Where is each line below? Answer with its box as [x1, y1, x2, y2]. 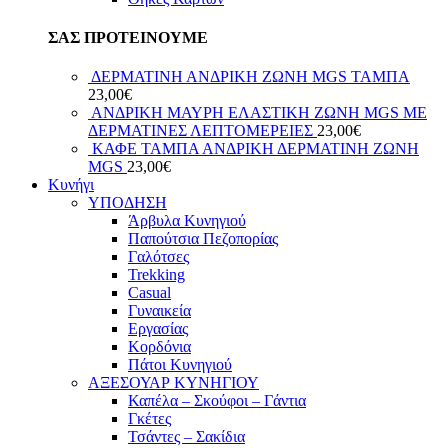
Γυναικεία [128, 302, 191, 320]
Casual [128, 284, 171, 302]
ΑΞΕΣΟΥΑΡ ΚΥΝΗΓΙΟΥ [88, 374, 259, 392]
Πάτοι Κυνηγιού [128, 356, 232, 374]
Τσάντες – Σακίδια [128, 428, 245, 446]
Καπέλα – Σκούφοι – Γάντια [128, 392, 306, 410]
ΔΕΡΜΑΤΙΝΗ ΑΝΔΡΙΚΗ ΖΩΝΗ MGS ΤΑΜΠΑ [91, 68, 410, 86]
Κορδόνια [128, 338, 191, 356]
